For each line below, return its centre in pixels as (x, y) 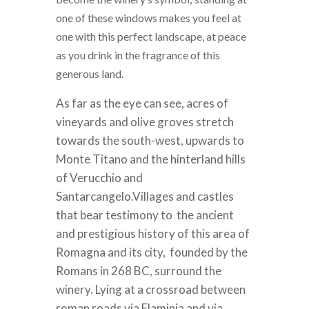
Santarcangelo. (94, 197)
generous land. (89, 74)
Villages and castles (183, 197)
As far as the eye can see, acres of (142, 103)
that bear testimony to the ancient (144, 215)
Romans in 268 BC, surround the (138, 271)
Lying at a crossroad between (170, 290)
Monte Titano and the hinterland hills (150, 159)
